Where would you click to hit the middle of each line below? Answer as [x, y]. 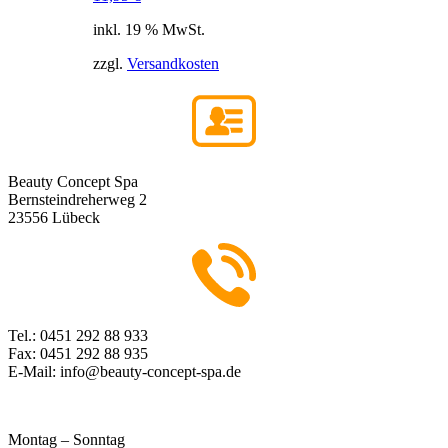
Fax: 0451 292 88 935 [78, 353]
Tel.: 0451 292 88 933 [78, 335]
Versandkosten [173, 63]
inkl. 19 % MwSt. [149, 29]
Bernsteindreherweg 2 [77, 199]
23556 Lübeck [54, 217]
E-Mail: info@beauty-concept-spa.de [124, 371]
